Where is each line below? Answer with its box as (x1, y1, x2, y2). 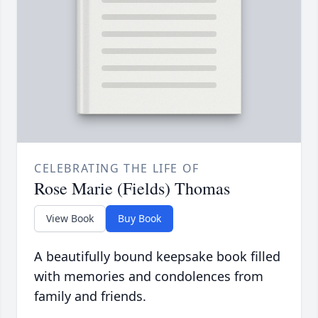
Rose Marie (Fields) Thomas (34, 177, 230, 200)
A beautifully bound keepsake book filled (34, 248, 280, 265)
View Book (46, 212, 94, 226)
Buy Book (118, 212, 161, 226)
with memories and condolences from (34, 268, 263, 285)
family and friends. (34, 287, 146, 305)
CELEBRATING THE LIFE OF (34, 160, 199, 177)
